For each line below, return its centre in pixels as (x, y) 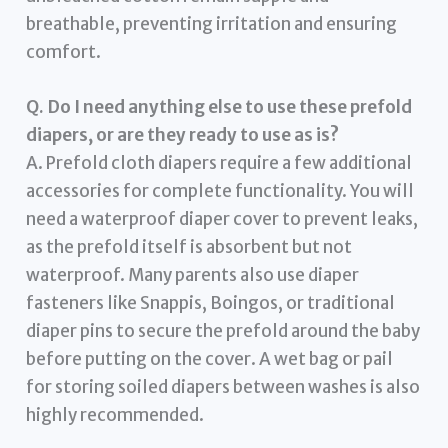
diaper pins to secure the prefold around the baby (223, 330)
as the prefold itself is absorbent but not (189, 246)
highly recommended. (115, 414)
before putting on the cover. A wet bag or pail (210, 358)
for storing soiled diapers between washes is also (223, 386)
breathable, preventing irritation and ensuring (212, 23)
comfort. (64, 51)
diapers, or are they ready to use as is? (183, 134)
